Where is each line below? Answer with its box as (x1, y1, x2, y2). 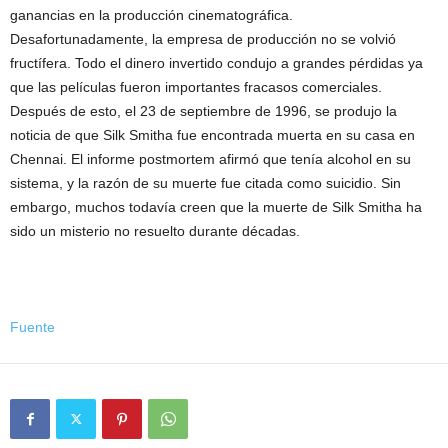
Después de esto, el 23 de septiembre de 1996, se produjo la (10, 103, 397, 120)
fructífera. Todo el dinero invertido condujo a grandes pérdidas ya (10, 55, 423, 72)
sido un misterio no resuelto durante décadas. (10, 223, 300, 240)
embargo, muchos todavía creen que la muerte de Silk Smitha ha (10, 199, 422, 216)
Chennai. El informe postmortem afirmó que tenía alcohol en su (10, 151, 411, 168)
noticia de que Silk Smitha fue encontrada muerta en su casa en (10, 127, 415, 144)
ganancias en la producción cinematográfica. (10, 7, 293, 24)
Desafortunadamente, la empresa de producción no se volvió (10, 31, 396, 48)
